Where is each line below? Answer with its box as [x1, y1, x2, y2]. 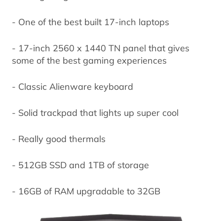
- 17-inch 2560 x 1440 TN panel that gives [12, 41, 189, 54]
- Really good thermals [12, 132, 106, 145]
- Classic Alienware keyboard [12, 80, 133, 92]
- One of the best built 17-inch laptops [12, 15, 169, 28]
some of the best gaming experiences [12, 54, 167, 66]
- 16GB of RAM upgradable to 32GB [12, 184, 160, 197]
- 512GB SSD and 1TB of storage [12, 158, 149, 171]
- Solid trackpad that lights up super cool [12, 106, 179, 118]
